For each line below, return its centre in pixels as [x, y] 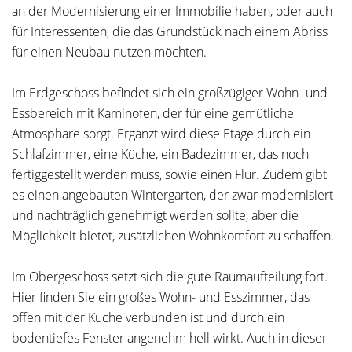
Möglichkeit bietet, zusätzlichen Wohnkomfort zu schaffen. [173, 236]
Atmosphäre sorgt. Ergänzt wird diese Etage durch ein [161, 134]
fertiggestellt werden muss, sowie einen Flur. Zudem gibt [169, 174]
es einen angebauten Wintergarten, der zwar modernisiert [172, 195]
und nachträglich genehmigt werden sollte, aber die [155, 215]
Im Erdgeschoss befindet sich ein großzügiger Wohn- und [170, 93]
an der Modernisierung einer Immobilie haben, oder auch [172, 11]
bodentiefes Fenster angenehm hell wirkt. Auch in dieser [169, 338]
